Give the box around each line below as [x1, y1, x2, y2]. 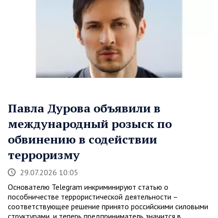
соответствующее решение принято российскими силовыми [8, 201, 208, 211]
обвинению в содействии [8, 131, 157, 147]
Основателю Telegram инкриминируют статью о [8, 182, 168, 192]
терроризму [8, 146, 80, 163]
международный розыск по [8, 115, 172, 131]
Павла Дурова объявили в [8, 100, 161, 116]
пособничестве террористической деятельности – [8, 191, 178, 201]
